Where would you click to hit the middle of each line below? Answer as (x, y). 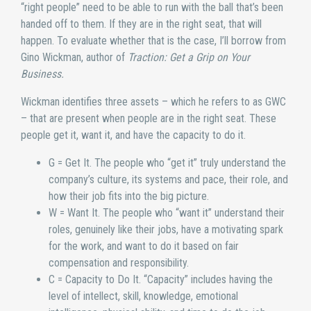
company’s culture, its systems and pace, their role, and (168, 180)
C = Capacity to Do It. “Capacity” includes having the (161, 280)
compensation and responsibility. (119, 263)
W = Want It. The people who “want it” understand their (167, 213)
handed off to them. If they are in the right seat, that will (141, 24)
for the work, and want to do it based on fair (144, 246)
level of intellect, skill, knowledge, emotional (143, 296)
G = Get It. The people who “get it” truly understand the (167, 163)
